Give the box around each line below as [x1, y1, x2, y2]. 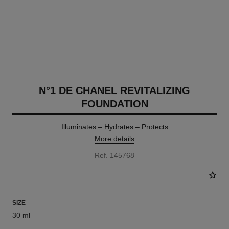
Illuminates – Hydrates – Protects [61, 123, 168, 131]
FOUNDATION [81, 98, 148, 109]
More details [95, 134, 134, 143]
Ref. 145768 [95, 151, 134, 159]
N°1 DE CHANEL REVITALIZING [39, 85, 190, 96]
